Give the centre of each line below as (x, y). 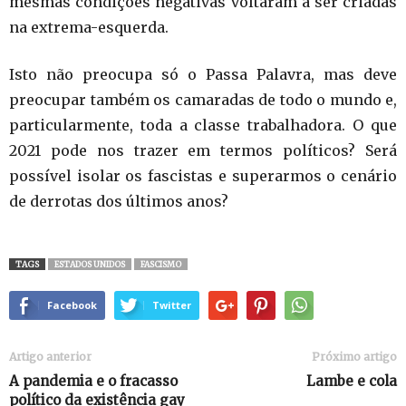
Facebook (72, 305)
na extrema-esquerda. (89, 28)
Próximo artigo (354, 357)
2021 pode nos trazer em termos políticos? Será (203, 151)
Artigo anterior (50, 357)
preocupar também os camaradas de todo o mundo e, (203, 100)
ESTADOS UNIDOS (90, 265)
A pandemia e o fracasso (93, 382)
